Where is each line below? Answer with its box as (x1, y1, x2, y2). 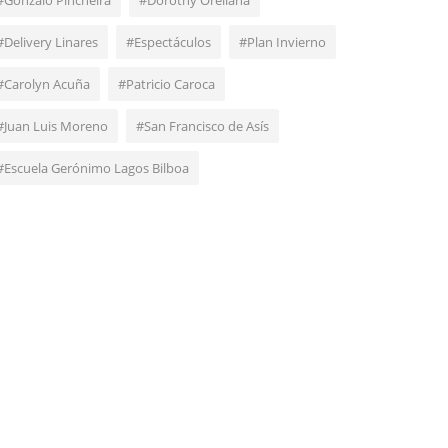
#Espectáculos (126, 33, 211, 52)
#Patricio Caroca (118, 75, 215, 94)
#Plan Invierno (239, 33, 326, 52)
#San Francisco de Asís (136, 117, 269, 136)
